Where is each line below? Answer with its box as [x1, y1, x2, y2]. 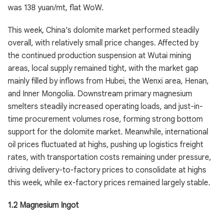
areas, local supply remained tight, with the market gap [8, 64, 198, 73]
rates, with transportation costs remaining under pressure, [8, 153, 211, 162]
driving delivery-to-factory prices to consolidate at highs [8, 165, 206, 175]
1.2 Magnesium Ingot [8, 200, 79, 210]
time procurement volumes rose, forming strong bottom [8, 114, 203, 124]
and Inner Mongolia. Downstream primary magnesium [8, 89, 192, 99]
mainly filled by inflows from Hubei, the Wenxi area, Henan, [8, 76, 209, 86]
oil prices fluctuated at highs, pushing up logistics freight [8, 140, 203, 150]
